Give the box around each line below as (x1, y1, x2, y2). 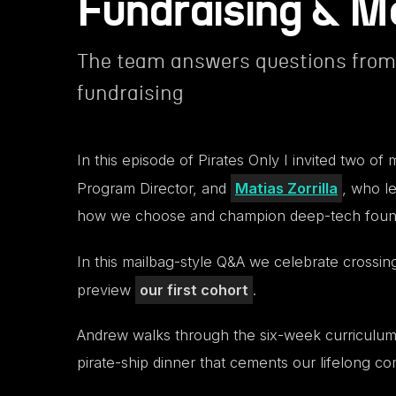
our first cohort (140, 281, 248, 299)
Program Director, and (77, 179, 231, 197)
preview (77, 281, 135, 299)
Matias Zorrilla (235, 179, 338, 197)
